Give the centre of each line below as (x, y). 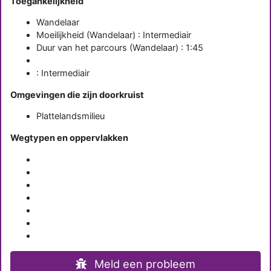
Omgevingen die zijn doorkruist (77, 95)
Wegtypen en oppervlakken (69, 138)
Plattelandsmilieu (71, 116)
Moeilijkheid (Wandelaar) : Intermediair (114, 35)
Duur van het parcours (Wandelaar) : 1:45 (120, 48)
